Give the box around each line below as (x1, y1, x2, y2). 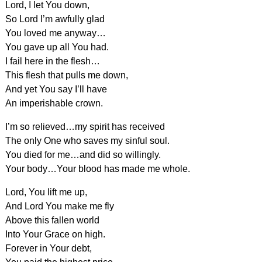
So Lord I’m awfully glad (5, 13, 105, 24)
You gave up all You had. (5, 42, 109, 52)
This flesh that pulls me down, (5, 70, 128, 80)
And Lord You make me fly (5, 201, 114, 211)
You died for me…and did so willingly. (5, 149, 161, 160)
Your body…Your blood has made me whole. (5, 163, 190, 174)
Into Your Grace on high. (5, 229, 105, 239)
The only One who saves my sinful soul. (5, 135, 170, 146)
